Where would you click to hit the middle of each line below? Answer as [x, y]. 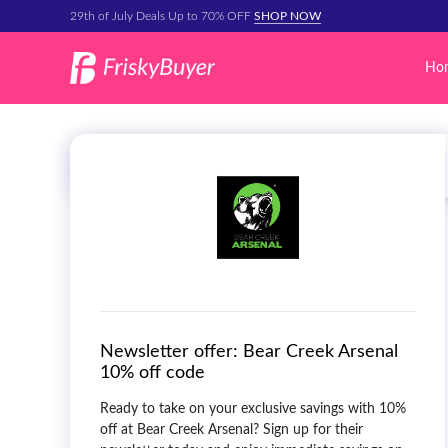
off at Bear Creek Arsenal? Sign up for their [231, 429]
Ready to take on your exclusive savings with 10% [253, 408]
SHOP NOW [287, 16]
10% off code [152, 372]
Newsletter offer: [169, 351]
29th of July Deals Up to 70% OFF [162, 16]
